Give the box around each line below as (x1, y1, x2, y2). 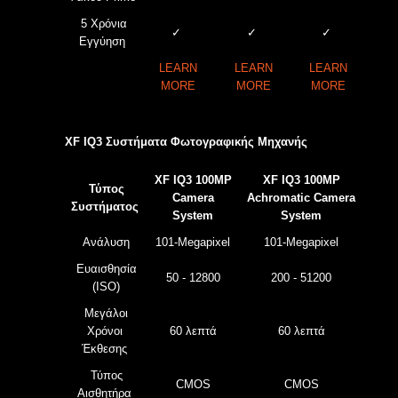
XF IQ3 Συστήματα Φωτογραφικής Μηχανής (65, 135, 307, 148)
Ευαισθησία (76, 262, 137, 275)
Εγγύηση (78, 35, 125, 48)
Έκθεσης (82, 342, 127, 355)
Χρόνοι (86, 324, 123, 338)
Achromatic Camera (247, 191, 355, 204)
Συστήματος (70, 200, 139, 213)
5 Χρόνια (80, 17, 127, 30)
